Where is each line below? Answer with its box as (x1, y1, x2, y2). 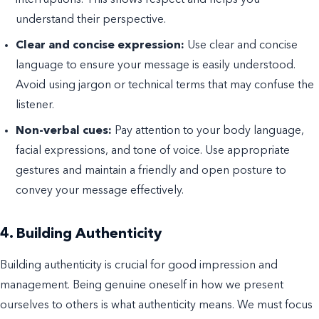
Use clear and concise (184, 39, 298, 51)
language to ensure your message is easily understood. (16, 59, 296, 71)
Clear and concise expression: (16, 39, 185, 51)
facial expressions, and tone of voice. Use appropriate (16, 145, 291, 157)
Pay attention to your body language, (112, 125, 305, 137)
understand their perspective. (16, 14, 167, 26)
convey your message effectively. (16, 184, 184, 197)
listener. (16, 99, 55, 111)
